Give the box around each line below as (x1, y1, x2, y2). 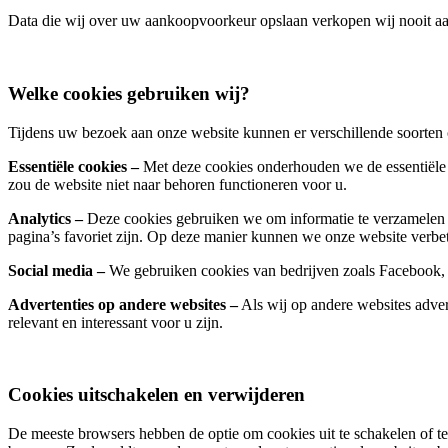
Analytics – (8, 209, 83, 227)
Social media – (8, 261, 105, 279)
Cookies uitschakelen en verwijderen (8, 384, 305, 406)
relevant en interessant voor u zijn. (8, 313, 223, 331)
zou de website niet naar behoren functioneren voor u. (8, 175, 347, 193)
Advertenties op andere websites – (8, 295, 238, 313)
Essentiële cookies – (8, 157, 139, 175)
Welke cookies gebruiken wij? (8, 82, 250, 104)
